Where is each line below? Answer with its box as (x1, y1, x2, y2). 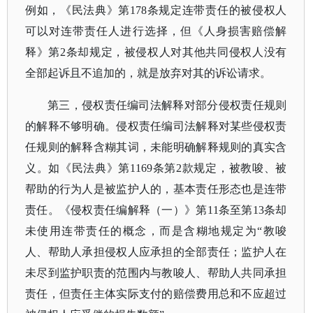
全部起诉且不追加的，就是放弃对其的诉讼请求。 (25, 67, 271, 79)
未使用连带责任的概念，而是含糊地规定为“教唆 (25, 225, 287, 237)
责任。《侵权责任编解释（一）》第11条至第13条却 (25, 204, 287, 216)
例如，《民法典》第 (25, 4, 131, 16)
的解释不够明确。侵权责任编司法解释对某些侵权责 (25, 120, 287, 132)
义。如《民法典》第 (25, 162, 131, 174)
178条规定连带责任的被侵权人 (130, 4, 287, 16)
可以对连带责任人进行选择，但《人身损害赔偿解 (25, 25, 287, 37)
